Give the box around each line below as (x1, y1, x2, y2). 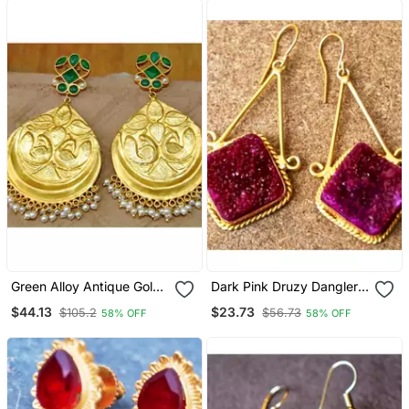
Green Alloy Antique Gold (10, 278, 161, 295)
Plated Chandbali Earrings (10, 294, 165, 310)
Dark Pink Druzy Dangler (211, 278, 359, 295)
